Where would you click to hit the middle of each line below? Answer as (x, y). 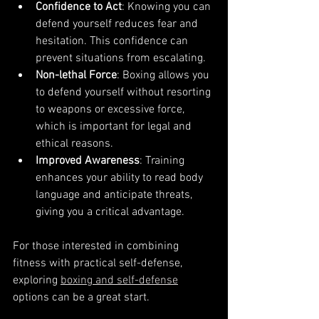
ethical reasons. (74, 143)
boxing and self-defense (119, 280)
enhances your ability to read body (121, 178)
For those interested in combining (97, 246)
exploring (37, 280)
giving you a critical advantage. (110, 212)
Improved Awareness (88, 161)
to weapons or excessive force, (111, 109)
